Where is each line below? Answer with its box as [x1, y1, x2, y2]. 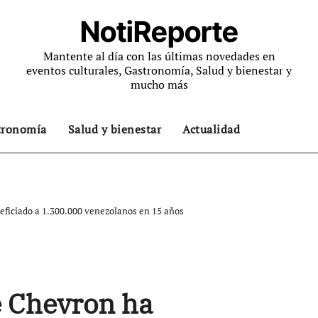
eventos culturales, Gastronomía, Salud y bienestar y [26, 62, 292, 78]
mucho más [130, 77, 188, 92]
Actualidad [182, 121, 240, 137]
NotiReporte [79, 14, 238, 49]
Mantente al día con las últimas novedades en [43, 48, 275, 64]
